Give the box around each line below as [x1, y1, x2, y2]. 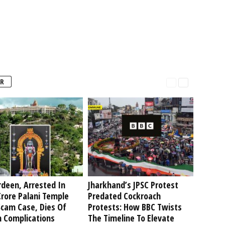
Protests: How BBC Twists [87, 201, 182, 213]
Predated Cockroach [87, 190, 161, 202]
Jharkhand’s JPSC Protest [87, 179, 178, 191]
